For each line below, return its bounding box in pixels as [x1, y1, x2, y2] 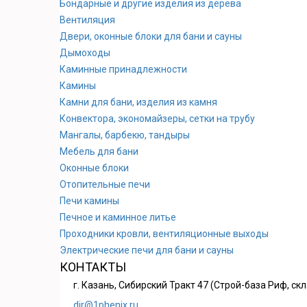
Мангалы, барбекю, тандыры [60, 130, 190, 141]
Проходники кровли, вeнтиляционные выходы [60, 228, 269, 240]
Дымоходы [60, 47, 110, 59]
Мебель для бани [60, 146, 138, 158]
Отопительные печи [60, 179, 150, 191]
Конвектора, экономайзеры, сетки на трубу [60, 113, 255, 125]
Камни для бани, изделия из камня [60, 97, 217, 108]
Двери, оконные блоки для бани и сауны [60, 31, 242, 42]
